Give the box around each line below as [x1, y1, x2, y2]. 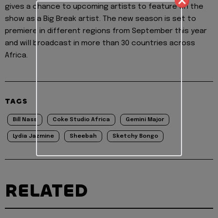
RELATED [5, 179, 88, 203]
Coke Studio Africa [53, 117, 110, 123]
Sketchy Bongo [112, 133, 158, 140]
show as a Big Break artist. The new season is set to [5, 15, 196, 23]
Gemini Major [126, 117, 164, 123]
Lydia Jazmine [13, 133, 54, 140]
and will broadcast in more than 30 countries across [5, 39, 195, 48]
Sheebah [70, 133, 97, 140]
